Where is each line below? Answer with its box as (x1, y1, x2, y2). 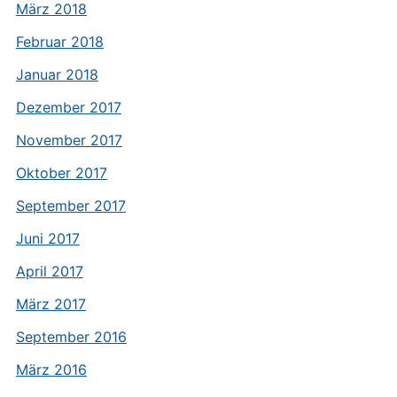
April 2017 (15, 262, 83, 280)
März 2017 (15, 295, 86, 313)
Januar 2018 (15, 66, 98, 83)
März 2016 (15, 361, 87, 378)
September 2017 (15, 197, 126, 214)
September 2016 (15, 328, 127, 346)
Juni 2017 (15, 230, 80, 247)
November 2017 (15, 131, 122, 149)
